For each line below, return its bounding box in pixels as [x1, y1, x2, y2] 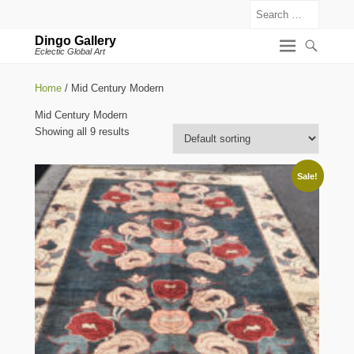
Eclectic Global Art [35, 47, 105, 56]
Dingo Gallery [35, 34, 116, 47]
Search [35, 2, 67, 14]
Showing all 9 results [35, 126, 130, 137]
